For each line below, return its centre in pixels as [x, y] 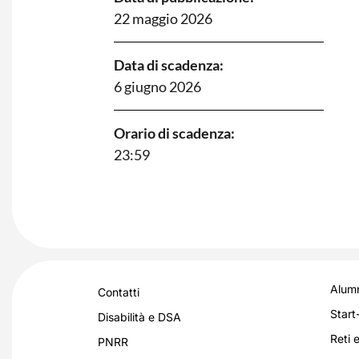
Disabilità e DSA [139, 317]
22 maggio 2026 [163, 18]
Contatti [119, 292]
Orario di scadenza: [174, 133]
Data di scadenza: [169, 65]
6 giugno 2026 [157, 86]
